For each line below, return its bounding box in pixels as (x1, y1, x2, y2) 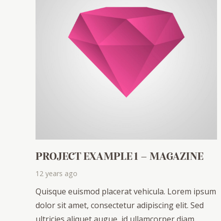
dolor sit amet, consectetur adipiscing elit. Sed (36, 200, 204, 211)
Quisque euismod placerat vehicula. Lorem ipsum (36, 186, 216, 197)
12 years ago (36, 169, 77, 179)
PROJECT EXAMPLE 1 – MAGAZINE (36, 148, 203, 163)
